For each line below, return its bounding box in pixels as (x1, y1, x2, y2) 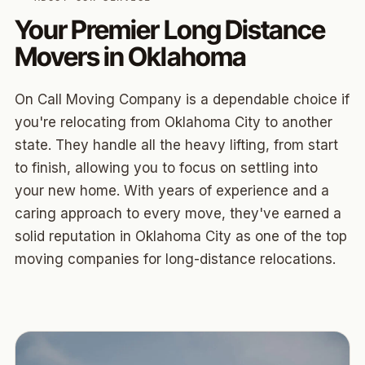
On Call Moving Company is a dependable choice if (15, 91, 350, 108)
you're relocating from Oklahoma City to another (15, 114, 332, 130)
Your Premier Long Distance (15, 14, 326, 46)
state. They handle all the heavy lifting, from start (15, 137, 338, 153)
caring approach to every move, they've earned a (15, 205, 341, 222)
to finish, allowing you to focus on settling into (15, 160, 318, 176)
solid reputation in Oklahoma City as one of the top (15, 228, 347, 244)
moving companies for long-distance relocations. (15, 251, 336, 267)
